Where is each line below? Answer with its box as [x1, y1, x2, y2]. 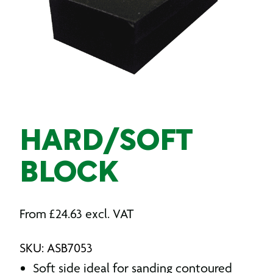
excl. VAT [85, 206, 133, 221]
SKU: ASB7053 [19, 240, 93, 255]
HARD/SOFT [19, 129, 192, 156]
